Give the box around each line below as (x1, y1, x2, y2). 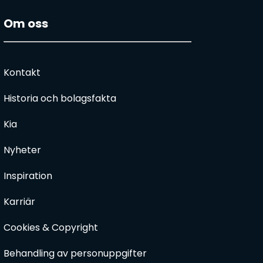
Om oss (4, 15, 48, 32)
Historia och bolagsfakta (4, 92, 116, 105)
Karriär (4, 195, 35, 208)
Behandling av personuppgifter (4, 247, 147, 260)
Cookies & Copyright (4, 221, 98, 234)
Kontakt (4, 66, 41, 79)
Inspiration (4, 169, 52, 183)
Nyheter (4, 143, 41, 157)
